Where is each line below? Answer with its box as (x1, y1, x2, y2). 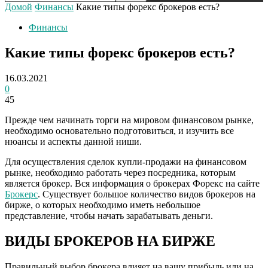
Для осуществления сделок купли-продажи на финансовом (5, 156, 246, 167)
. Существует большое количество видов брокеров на (38, 188, 255, 199)
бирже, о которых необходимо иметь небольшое (5, 199, 200, 210)
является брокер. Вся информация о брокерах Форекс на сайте (5, 178, 260, 188)
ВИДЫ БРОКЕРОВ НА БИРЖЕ (5, 233, 215, 249)
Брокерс (5, 188, 38, 199)
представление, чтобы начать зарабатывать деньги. (5, 210, 213, 221)
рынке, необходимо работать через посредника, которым (5, 167, 236, 178)
